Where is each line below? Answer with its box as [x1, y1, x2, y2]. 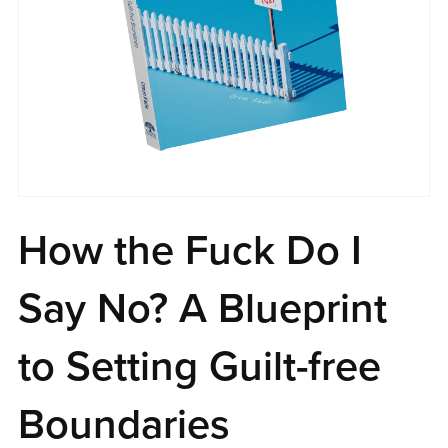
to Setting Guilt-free [17, 342, 381, 393]
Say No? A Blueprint [17, 284, 387, 335]
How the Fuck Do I [17, 226, 362, 277]
